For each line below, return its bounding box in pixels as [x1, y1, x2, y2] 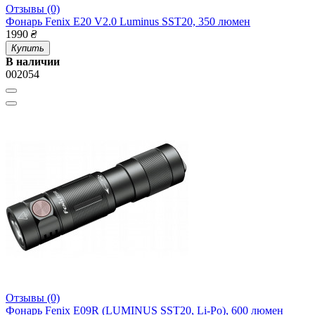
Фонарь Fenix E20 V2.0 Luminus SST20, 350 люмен [6, 15, 250, 28]
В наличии [6, 56, 60, 68]
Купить [11, 43, 44, 54]
